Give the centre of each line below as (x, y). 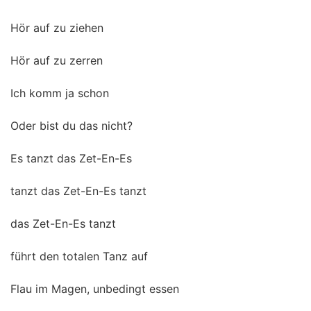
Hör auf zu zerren (57, 60)
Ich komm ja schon (60, 93)
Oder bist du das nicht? (72, 126)
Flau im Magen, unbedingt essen (95, 289)
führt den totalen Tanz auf (79, 256)
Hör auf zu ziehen (57, 28)
